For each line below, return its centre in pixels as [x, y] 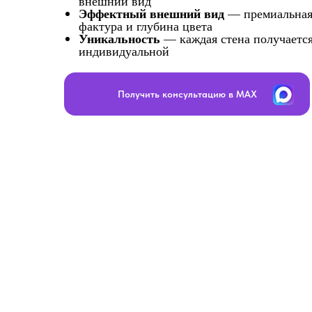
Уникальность [119, 38]
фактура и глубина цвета [146, 26]
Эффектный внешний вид [151, 13]
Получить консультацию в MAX [187, 94]
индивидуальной [124, 51]
